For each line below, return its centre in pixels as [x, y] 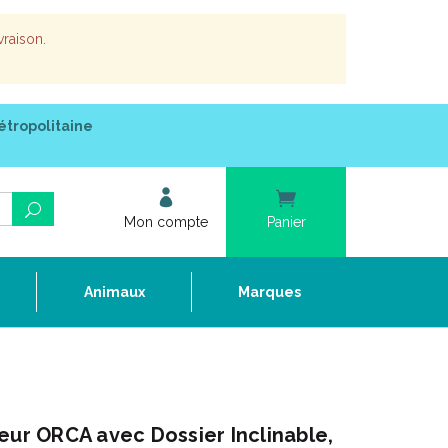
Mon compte [166, 222]
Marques [269, 292]
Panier [286, 222]
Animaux [114, 292]
